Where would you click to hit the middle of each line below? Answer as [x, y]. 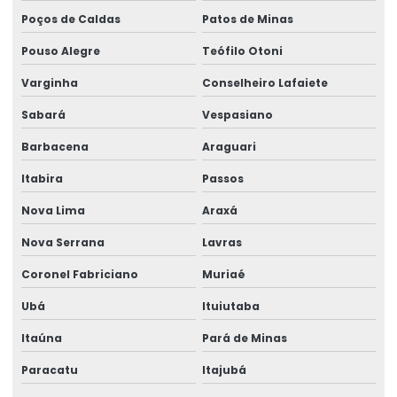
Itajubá [224, 370]
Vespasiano [237, 114]
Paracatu [50, 370]
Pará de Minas [244, 338]
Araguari [229, 146]
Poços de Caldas [71, 19]
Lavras [222, 242]
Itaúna [42, 338]
